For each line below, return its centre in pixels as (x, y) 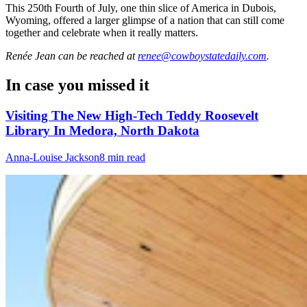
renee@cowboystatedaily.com (202, 56)
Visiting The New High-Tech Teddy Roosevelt (132, 115)
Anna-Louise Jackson (52, 157)
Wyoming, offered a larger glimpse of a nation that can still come (145, 20)
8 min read (122, 157)
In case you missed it (77, 85)
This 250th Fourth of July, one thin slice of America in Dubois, (141, 8)
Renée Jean (30, 56)
